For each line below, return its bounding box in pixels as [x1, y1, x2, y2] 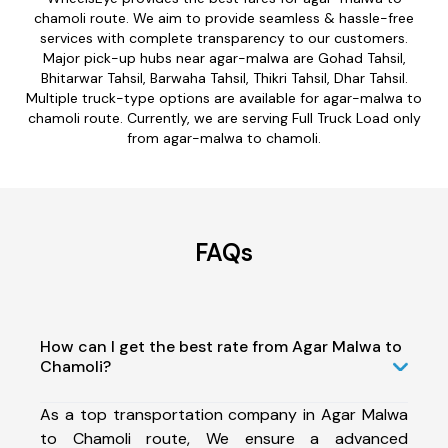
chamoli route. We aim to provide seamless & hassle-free [34, 8, 414, 27]
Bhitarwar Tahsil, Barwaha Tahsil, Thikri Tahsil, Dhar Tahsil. [40, 68, 408, 87]
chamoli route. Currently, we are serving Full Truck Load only [27, 108, 421, 127]
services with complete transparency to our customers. [40, 28, 408, 47]
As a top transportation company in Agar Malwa [40, 403, 408, 425]
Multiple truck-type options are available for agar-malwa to [26, 88, 422, 107]
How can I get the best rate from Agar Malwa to [40, 335, 402, 357]
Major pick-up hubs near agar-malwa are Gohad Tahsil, [42, 48, 406, 67]
